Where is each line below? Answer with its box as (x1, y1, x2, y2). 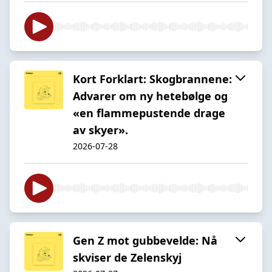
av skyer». (73, 122, 128, 137)
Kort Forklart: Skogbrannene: (73, 71, 232, 86)
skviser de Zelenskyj (73, 250, 182, 265)
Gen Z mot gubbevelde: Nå (73, 233, 217, 248)
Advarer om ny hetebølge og (73, 88, 228, 103)
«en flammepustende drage (73, 105, 225, 120)
